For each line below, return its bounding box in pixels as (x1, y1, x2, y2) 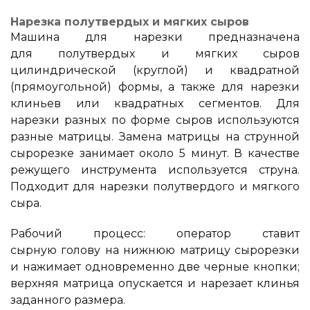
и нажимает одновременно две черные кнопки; (10, 259, 300, 273)
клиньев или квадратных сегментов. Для (10, 96, 300, 110)
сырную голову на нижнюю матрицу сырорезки (10, 243, 300, 257)
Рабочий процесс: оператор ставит (10, 226, 300, 240)
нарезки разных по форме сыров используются (10, 113, 300, 127)
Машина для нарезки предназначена (10, 30, 300, 44)
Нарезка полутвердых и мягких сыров (10, 15, 249, 28)
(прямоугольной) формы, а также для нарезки (10, 80, 300, 93)
